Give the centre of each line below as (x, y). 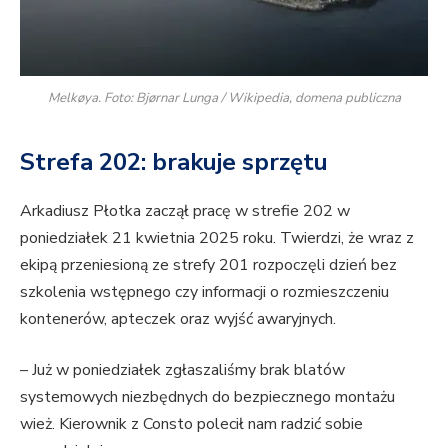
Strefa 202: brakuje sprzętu (174, 161)
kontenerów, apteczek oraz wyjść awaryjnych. (178, 318)
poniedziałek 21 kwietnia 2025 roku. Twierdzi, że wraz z (217, 237)
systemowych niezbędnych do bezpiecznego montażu (207, 397)
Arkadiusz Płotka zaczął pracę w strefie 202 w (185, 210)
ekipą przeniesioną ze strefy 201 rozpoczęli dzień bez (208, 264)
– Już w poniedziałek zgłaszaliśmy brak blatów (182, 370)
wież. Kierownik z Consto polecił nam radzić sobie (191, 424)
